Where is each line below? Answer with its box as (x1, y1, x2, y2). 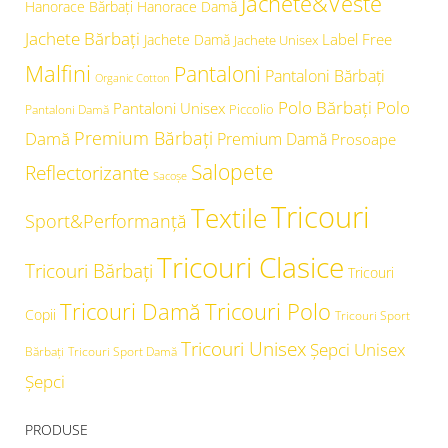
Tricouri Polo (205, 297, 331, 327)
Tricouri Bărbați (25, 257, 153, 285)
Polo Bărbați (278, 96, 372, 120)
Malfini (25, 59, 91, 89)
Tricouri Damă (60, 297, 201, 327)
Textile (191, 200, 267, 237)
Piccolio (229, 100, 274, 119)
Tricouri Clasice (157, 248, 344, 287)
